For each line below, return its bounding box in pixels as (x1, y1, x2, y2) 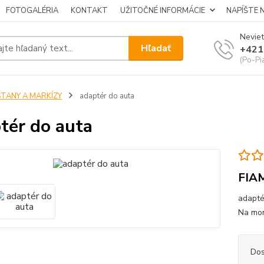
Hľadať (141, 41, 171, 55)
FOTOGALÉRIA (6, 5, 58, 16)
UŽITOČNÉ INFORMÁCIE (120, 5, 205, 16)
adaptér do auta (77, 91, 134, 101)
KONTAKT (71, 5, 108, 16)
